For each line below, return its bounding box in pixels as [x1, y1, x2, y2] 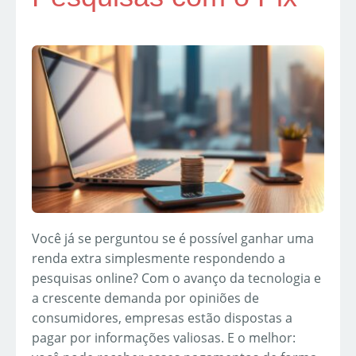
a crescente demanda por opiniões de [32, 288, 259, 307]
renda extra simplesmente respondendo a [32, 249, 285, 267]
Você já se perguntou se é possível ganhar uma [32, 229, 314, 247]
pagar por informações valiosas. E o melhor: [32, 328, 296, 346]
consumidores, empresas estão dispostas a [32, 308, 292, 327]
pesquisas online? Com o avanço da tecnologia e [32, 269, 321, 287]
